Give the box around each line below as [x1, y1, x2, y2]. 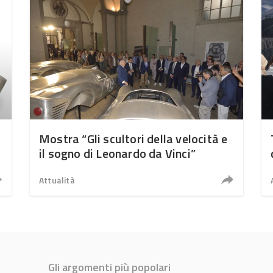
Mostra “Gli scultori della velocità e [39, 129, 228, 148]
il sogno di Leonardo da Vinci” [39, 144, 196, 163]
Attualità [39, 174, 75, 186]
